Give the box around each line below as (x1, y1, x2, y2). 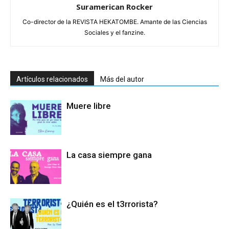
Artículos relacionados (16, 75, 88, 83)
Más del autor (100, 75, 144, 83)
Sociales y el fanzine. (84, 28, 145, 36)
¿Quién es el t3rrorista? (66, 198, 158, 209)
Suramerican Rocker (76, 1, 153, 12)
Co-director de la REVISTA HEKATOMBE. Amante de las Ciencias (22, 17, 207, 26)
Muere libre (66, 100, 111, 111)
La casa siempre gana (66, 149, 152, 160)
